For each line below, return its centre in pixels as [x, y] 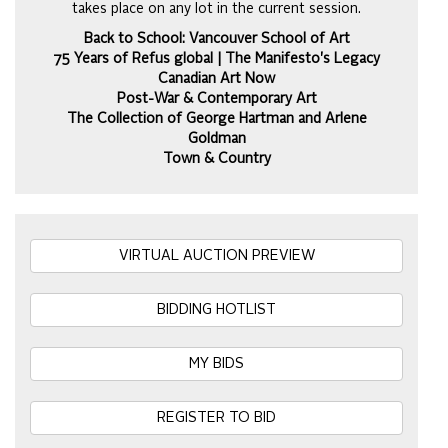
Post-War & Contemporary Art [216, 99]
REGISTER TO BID [216, 418]
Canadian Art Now [216, 79]
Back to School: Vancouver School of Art [216, 39]
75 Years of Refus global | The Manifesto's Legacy [216, 59]
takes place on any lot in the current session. [216, 9]
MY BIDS [216, 364]
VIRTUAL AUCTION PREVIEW [216, 256]
